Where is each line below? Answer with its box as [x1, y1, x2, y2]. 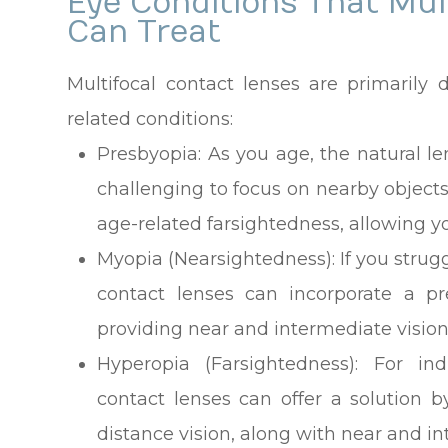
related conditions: [67, 108, 234, 131]
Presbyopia [97, 143, 199, 166]
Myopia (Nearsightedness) [97, 248, 333, 271]
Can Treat [67, 15, 222, 51]
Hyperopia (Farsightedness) [97, 353, 356, 376]
